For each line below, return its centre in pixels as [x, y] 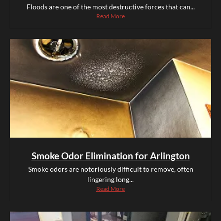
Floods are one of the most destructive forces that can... [110, 7]
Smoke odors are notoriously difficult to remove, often [110, 169]
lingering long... [110, 180]
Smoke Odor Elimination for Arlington [110, 156]
